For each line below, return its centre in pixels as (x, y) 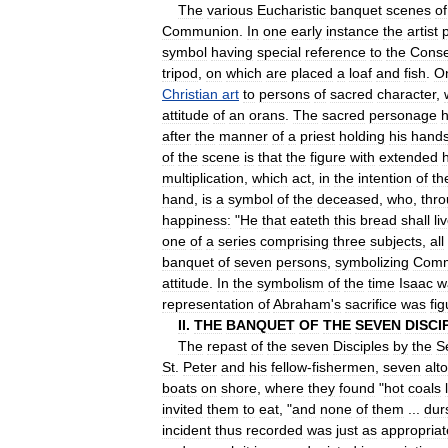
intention (385, 177)
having (232, 51)
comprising (294, 240)
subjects (396, 240)
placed (312, 72)
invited (182, 408)
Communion (200, 30)
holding (362, 135)
